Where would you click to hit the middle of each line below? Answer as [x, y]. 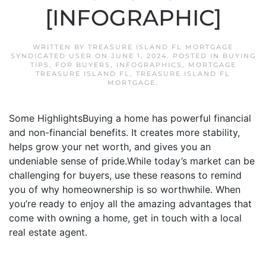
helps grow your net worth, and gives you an [110, 147]
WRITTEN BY [60, 47]
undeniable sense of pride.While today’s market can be [132, 161]
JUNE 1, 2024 [139, 56]
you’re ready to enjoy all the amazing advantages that [130, 204]
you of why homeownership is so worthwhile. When [125, 189]
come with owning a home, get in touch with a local [125, 218]
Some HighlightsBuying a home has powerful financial [130, 118]
